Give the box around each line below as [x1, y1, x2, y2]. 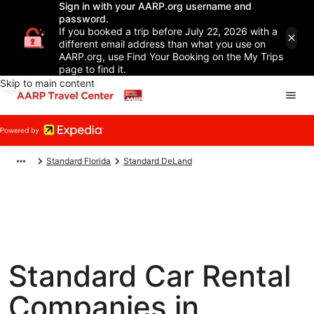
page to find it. [59, 63, 126, 75]
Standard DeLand [123, 156, 192, 166]
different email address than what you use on [59, 38, 266, 50]
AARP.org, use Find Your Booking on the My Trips [59, 50, 283, 62]
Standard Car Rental [8, 258, 291, 294]
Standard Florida [46, 156, 111, 166]
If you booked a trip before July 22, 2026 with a [59, 25, 278, 37]
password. [59, 13, 109, 25]
